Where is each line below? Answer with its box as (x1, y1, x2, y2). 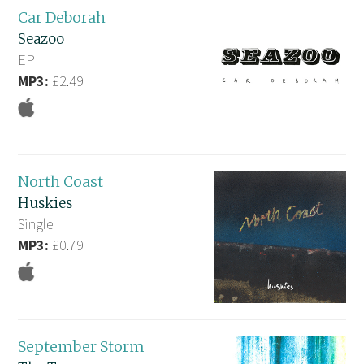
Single (18, 214, 54, 234)
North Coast (18, 172, 104, 192)
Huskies (18, 194, 73, 213)
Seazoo (18, 30, 65, 49)
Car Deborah (18, 8, 106, 28)
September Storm (18, 336, 145, 356)
